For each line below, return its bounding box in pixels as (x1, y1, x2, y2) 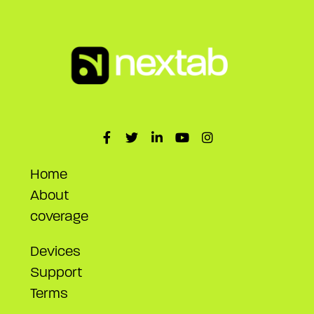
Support (30, 264, 82, 280)
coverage (30, 207, 88, 224)
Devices (30, 243, 81, 259)
